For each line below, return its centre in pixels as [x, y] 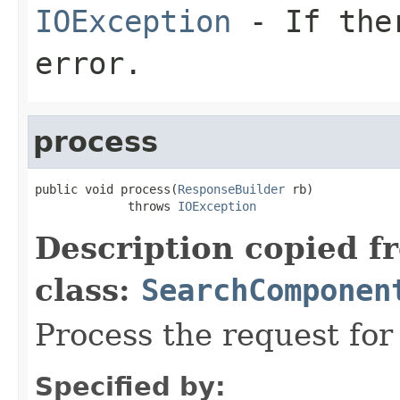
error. [88, 63]
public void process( [106, 189]
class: [88, 290]
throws [106, 206]
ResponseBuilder [231, 189]
